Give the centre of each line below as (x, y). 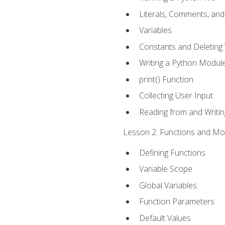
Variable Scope (165, 169)
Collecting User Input (176, 96)
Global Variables (168, 185)
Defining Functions (172, 152)
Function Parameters (177, 202)
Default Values (165, 218)
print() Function (166, 79)
